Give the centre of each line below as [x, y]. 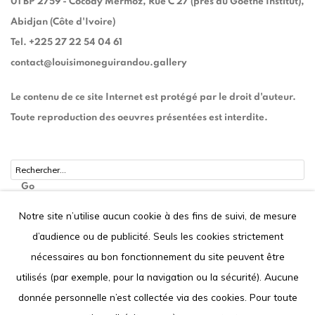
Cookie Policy [92, 266]
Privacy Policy [33, 266]
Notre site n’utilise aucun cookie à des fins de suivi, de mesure [157, 216]
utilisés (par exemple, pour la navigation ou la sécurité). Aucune [157, 277]
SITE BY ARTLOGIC [50, 307]
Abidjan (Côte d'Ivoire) [64, 22]
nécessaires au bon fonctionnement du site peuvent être [157, 256]
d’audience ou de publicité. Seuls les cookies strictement [157, 236]
